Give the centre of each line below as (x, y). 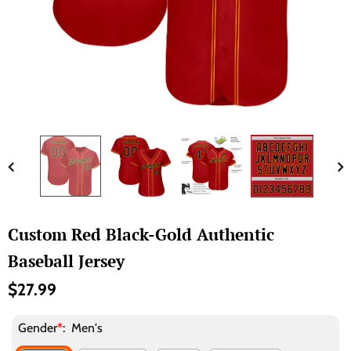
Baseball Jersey (66, 261)
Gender (38, 328)
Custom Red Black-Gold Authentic (141, 234)
